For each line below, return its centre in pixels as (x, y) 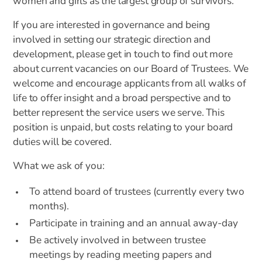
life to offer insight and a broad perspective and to (122, 98)
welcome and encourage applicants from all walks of (130, 84)
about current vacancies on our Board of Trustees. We (131, 69)
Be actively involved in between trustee (117, 241)
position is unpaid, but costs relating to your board (123, 127)
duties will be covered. (63, 142)
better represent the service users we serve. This (119, 113)
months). (50, 207)
